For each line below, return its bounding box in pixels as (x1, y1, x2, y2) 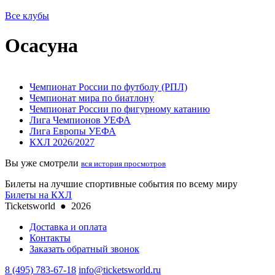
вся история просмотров (81, 158, 166, 168)
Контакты (29, 232, 71, 243)
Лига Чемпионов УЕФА (29, 114, 131, 125)
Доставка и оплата (29, 221, 107, 232)
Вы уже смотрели (5, 157, 81, 168)
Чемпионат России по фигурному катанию (29, 103, 210, 114)
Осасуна (5, 34, 78, 57)
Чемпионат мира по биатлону (29, 92, 154, 103)
